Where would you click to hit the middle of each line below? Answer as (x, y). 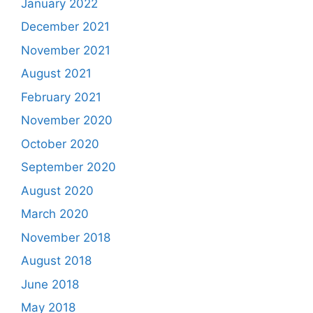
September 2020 (68, 167)
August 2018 (56, 261)
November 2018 (66, 237)
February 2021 (61, 97)
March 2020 (55, 214)
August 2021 (56, 74)
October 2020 (60, 144)
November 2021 (66, 50)
